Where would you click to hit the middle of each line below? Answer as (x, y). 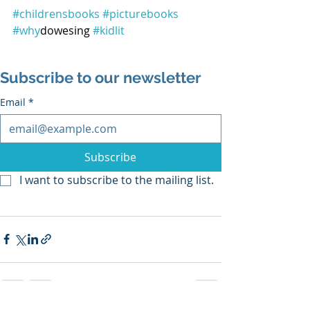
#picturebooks (140, 13)
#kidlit (109, 30)
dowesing (66, 30)
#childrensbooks (56, 13)
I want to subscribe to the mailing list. (117, 180)
